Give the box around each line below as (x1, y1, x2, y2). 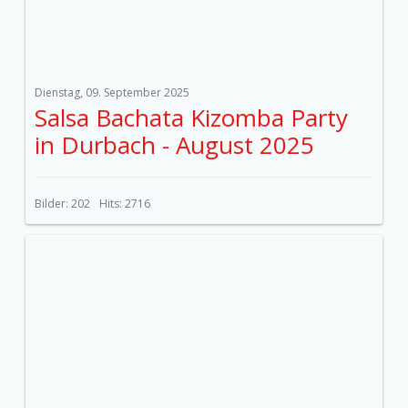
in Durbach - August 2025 (35, 128, 314, 161)
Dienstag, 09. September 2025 (35, 85, 189, 100)
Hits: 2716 (99, 196, 150, 211)
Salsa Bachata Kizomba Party (35, 101, 348, 134)
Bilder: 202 (35, 196, 90, 211)
